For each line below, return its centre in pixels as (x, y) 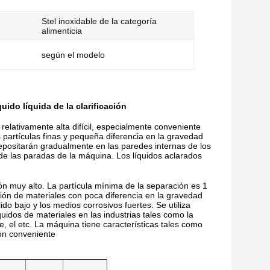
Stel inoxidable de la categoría (99, 21)
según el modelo (73, 55)
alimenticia (62, 31)
